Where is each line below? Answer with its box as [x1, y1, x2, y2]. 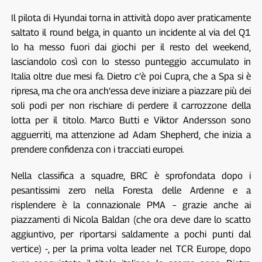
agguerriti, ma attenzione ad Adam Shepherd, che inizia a [11, 129, 251, 141]
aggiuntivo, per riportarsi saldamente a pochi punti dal [11, 229, 251, 240]
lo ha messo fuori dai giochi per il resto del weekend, [11, 42, 251, 53]
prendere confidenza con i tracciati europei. [11, 144, 184, 156]
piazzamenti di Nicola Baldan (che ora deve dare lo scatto [11, 214, 251, 226]
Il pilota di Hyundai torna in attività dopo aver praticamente [11, 12, 251, 24]
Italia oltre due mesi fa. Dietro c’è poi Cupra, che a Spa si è [11, 71, 251, 82]
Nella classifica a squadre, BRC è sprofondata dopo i [11, 170, 251, 182]
